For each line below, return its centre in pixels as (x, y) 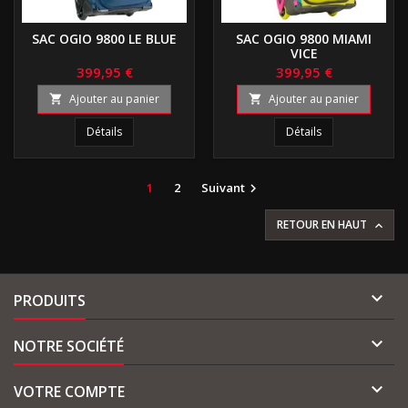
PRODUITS (50, 300)
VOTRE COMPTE (69, 391)
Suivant (223, 187)
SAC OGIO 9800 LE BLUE (104, 38)
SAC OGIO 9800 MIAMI (304, 38)
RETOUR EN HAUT (323, 224)
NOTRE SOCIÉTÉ (69, 346)
